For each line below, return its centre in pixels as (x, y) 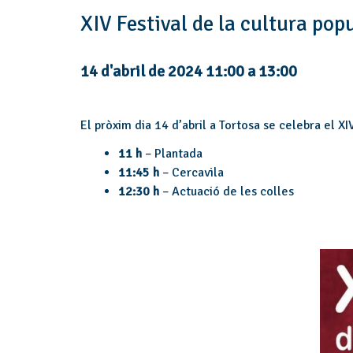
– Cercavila (193, 173)
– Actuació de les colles (227, 191)
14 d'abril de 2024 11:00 (162, 71)
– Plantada (172, 154)
